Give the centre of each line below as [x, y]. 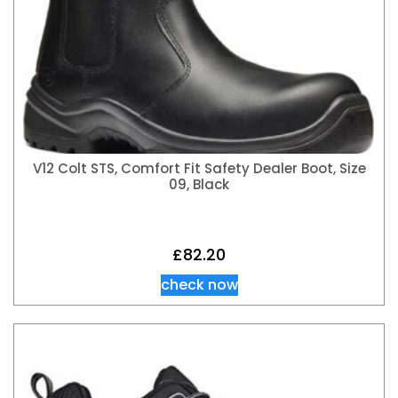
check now [199, 285]
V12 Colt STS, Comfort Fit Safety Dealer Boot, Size [199, 168]
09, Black [199, 184]
